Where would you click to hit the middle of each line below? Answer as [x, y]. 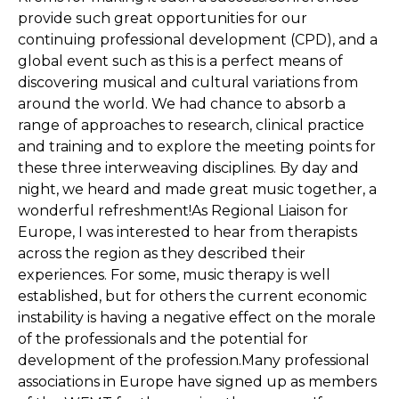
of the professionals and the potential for [163, 339]
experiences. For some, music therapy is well [174, 275]
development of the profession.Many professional [194, 360]
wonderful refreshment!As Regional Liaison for [183, 211]
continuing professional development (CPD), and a [198, 40]
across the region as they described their [162, 253]
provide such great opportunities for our [163, 18]
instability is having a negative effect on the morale [197, 318]
